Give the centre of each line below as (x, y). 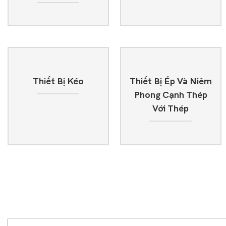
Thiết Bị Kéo (59, 82)
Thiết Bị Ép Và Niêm (171, 82)
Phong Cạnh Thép (171, 95)
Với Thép (171, 109)
